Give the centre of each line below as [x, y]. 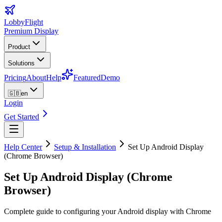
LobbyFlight [24, 22]
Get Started [22, 117]
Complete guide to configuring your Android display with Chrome [108, 211]
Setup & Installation [85, 147]
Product [19, 47]
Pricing [15, 78]
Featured [87, 78]
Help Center [23, 147]
